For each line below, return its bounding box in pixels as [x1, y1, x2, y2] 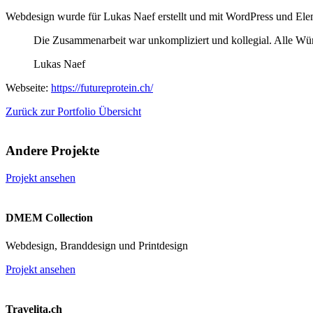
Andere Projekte [6, 143, 99, 159]
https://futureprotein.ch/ [51, 81, 153, 94]
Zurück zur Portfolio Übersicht [6, 105, 141, 117]
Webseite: [6, 81, 51, 94]
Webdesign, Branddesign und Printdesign [6, 239, 188, 252]
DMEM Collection [6, 212, 93, 224]
